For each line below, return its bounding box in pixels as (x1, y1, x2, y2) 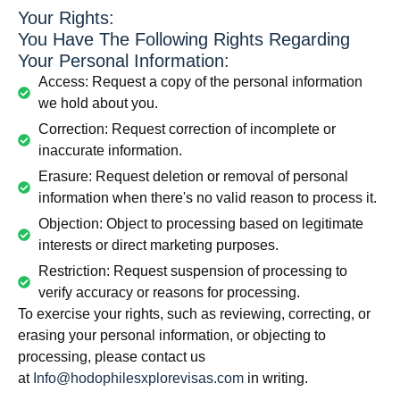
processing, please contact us (18, 349, 205, 364)
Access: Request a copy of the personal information (37, 74, 362, 89)
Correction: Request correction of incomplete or (37, 121, 336, 137)
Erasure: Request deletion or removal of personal (37, 169, 348, 184)
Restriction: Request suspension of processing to (37, 263, 347, 279)
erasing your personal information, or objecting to (18, 328, 326, 343)
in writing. (244, 371, 308, 386)
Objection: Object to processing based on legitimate (37, 216, 363, 231)
